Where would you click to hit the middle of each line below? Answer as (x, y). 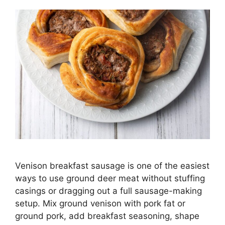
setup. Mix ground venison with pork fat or (100, 204)
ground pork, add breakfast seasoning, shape (107, 216)
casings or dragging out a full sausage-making (108, 191)
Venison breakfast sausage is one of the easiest (112, 166)
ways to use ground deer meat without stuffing (110, 179)
